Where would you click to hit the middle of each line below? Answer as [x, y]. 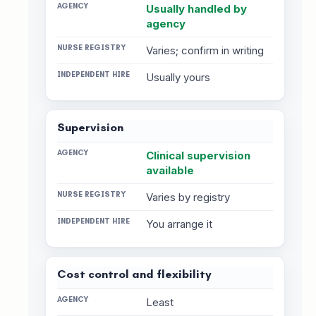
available [170, 170]
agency [166, 24]
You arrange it [180, 224]
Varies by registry [188, 197]
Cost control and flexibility [134, 274]
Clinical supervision [199, 156]
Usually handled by [197, 9]
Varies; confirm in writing [205, 50]
